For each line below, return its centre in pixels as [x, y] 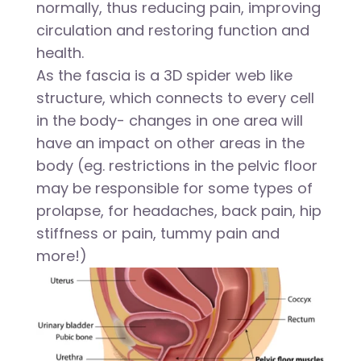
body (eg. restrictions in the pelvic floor [176, 165]
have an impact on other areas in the [170, 143]
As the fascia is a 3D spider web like [164, 75]
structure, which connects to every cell [175, 98]
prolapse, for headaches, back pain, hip [178, 210]
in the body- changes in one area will [169, 120]
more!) [61, 255]
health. [60, 52]
